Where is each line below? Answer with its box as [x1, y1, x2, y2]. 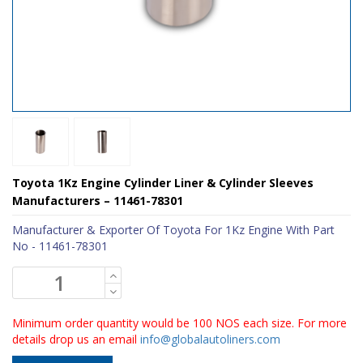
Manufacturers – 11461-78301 [12, 192, 183, 208]
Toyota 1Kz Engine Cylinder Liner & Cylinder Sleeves [12, 174, 314, 190]
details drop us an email [12, 331, 140, 347]
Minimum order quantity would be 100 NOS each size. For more [12, 314, 347, 331]
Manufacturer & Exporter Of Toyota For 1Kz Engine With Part [12, 221, 335, 237]
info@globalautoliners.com [140, 331, 280, 347]
